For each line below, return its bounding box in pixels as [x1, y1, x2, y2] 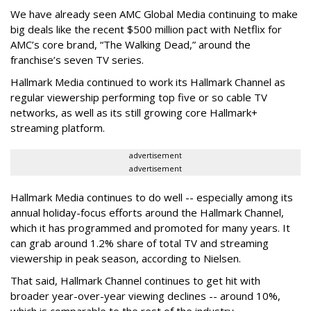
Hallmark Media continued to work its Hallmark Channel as [10, 75, 285, 90]
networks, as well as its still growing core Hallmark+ [10, 106, 258, 120]
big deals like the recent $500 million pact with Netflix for [10, 22, 282, 37]
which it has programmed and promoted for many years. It [10, 221, 290, 235]
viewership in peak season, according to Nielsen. [10, 251, 241, 266]
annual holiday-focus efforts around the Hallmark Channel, [10, 205, 284, 220]
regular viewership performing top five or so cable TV [10, 90, 267, 105]
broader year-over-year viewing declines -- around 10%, [10, 289, 280, 303]
